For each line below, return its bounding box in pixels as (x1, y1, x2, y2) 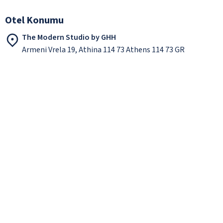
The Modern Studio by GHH (22, 31, 116, 43)
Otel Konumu (5, 13, 64, 27)
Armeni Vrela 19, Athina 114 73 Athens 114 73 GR (22, 44, 185, 55)
